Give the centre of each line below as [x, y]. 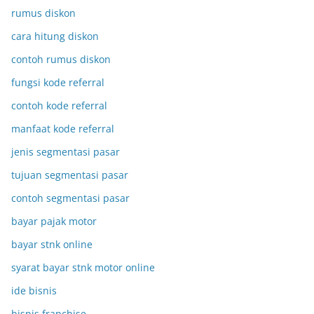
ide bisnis [34, 291]
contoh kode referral [59, 106]
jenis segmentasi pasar [66, 152]
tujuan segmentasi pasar [70, 175]
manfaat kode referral [63, 129]
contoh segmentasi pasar [70, 198]
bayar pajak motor [54, 221]
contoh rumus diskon [61, 60]
